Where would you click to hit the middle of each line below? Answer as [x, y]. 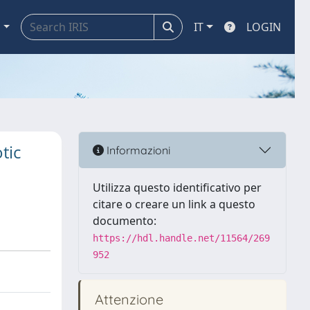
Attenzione [127, 299]
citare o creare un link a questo [174, 204]
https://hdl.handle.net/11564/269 [181, 238]
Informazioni [137, 150]
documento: [125, 221]
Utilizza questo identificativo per [177, 188]
